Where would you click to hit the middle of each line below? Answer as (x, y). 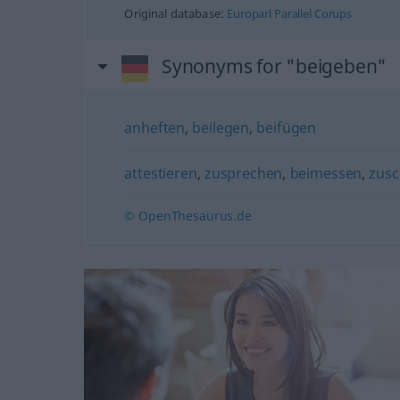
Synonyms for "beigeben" (274, 66)
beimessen (326, 173)
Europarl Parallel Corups (290, 13)
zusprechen (243, 173)
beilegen (221, 127)
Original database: (176, 13)
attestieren (161, 173)
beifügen (287, 127)
